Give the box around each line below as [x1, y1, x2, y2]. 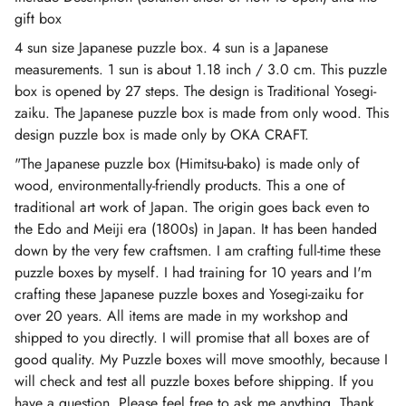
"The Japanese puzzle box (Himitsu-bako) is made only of [14, 153, 360, 174]
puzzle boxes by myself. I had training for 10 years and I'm [14, 262, 372, 283]
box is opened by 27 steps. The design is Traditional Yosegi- [14, 81, 376, 101]
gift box [14, 8, 62, 29]
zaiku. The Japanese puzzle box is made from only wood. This [14, 102, 389, 123]
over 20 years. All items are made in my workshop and [14, 305, 348, 326]
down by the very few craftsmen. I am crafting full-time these [14, 240, 381, 261]
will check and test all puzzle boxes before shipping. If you [14, 371, 373, 391]
